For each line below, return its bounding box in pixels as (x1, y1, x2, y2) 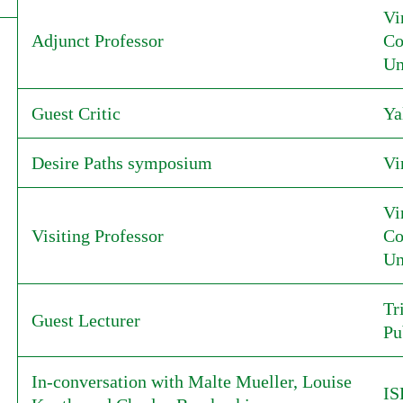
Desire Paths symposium (31, 153, 212, 173)
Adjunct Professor (31, 31, 164, 50)
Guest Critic (31, 103, 121, 123)
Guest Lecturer (31, 310, 140, 330)
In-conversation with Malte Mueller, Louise (31, 372, 352, 391)
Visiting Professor (31, 226, 164, 246)
